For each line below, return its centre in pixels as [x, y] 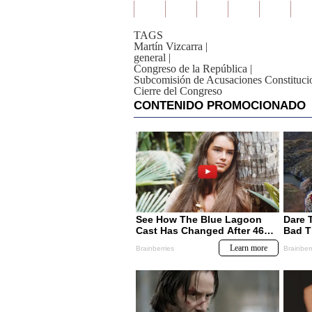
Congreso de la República [190, 69]
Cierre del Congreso [178, 91]
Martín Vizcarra [168, 46]
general [150, 57]
